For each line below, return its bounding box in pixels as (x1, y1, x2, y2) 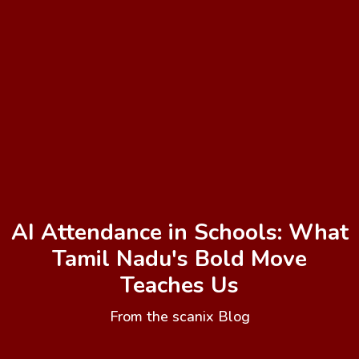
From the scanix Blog (109, 307, 250, 327)
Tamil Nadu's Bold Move (52, 244, 307, 275)
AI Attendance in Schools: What (10, 217, 349, 248)
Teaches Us (120, 270, 239, 301)
